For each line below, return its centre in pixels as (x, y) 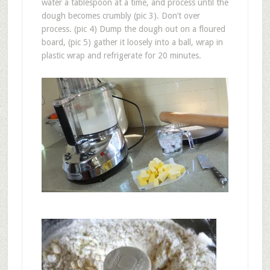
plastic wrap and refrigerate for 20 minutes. (121, 56)
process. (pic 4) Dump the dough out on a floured (133, 29)
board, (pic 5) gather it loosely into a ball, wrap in (132, 42)
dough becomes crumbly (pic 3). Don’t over (121, 16)
